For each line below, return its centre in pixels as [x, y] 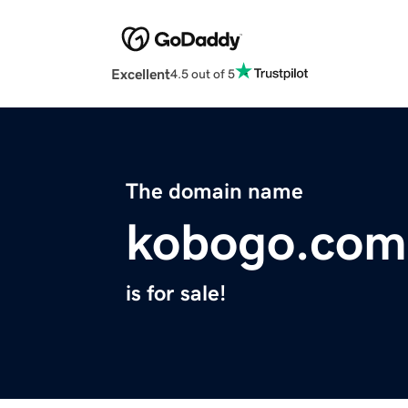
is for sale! [176, 294]
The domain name [214, 192]
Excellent [141, 74]
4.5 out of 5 [203, 73]
